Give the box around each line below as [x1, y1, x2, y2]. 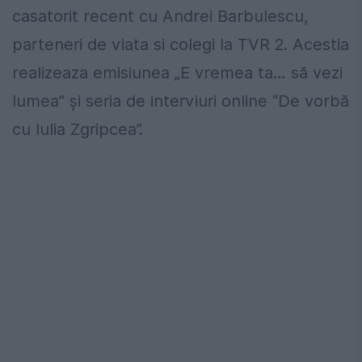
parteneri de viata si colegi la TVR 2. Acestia [12, 35, 349, 55]
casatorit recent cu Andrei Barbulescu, [12, 6, 309, 27]
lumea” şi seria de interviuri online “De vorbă [12, 91, 349, 112]
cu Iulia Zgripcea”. [12, 120, 143, 140]
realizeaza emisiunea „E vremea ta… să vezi [12, 63, 343, 83]
